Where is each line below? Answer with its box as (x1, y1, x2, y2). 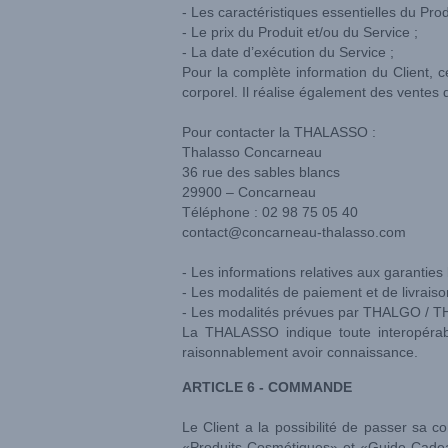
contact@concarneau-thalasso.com (182, 224, 406, 240)
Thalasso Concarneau (182, 144, 326, 160)
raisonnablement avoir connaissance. (182, 344, 422, 360)
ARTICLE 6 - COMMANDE (182, 379, 352, 395)
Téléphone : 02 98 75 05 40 (182, 204, 358, 220)
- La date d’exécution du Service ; (182, 44, 394, 60)
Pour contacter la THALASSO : (182, 124, 380, 140)
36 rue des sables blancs (182, 164, 340, 180)
